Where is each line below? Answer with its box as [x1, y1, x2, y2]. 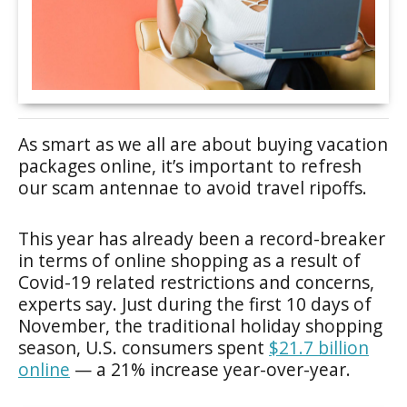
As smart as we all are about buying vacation [18, 132, 388, 156]
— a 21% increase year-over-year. [70, 357, 355, 382]
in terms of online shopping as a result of [18, 248, 361, 273]
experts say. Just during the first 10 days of [18, 292, 372, 316]
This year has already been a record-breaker [18, 226, 385, 251]
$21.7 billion [269, 335, 369, 360]
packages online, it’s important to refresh [18, 154, 362, 178]
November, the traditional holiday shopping [18, 313, 382, 338]
